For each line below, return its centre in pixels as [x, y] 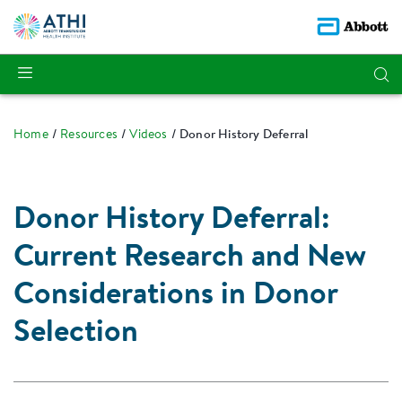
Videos [149, 136]
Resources [89, 136]
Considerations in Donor [175, 297]
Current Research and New [190, 259]
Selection [76, 334]
